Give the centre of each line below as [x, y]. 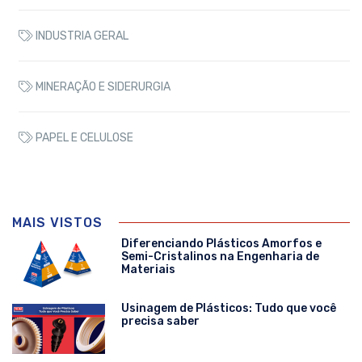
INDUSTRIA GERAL [81, 36]
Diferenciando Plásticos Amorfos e [221, 243]
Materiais [148, 269]
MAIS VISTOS [57, 222]
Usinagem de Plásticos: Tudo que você [229, 308]
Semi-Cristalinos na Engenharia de [220, 256]
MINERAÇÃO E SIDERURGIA [102, 86]
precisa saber [160, 321]
